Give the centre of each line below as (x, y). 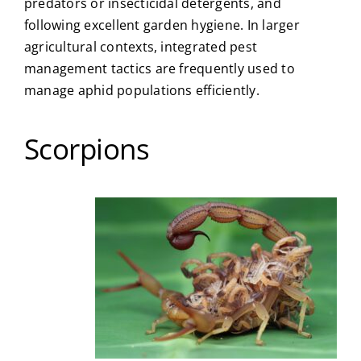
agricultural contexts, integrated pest (141, 46)
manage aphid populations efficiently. (141, 90)
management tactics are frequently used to (159, 68)
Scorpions (87, 149)
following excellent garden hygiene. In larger (162, 25)
